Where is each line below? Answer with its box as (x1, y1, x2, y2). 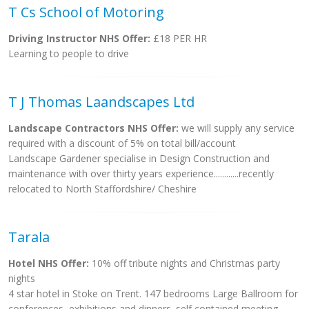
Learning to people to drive (8, 47, 129, 60)
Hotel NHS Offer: (8, 257, 89, 270)
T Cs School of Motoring (8, 3, 164, 21)
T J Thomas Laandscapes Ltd (8, 92, 195, 111)
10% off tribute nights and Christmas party (89, 257, 280, 270)
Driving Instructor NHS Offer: (8, 32, 150, 45)
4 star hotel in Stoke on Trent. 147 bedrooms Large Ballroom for (8, 287, 298, 300)
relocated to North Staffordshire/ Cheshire (8, 182, 197, 195)
